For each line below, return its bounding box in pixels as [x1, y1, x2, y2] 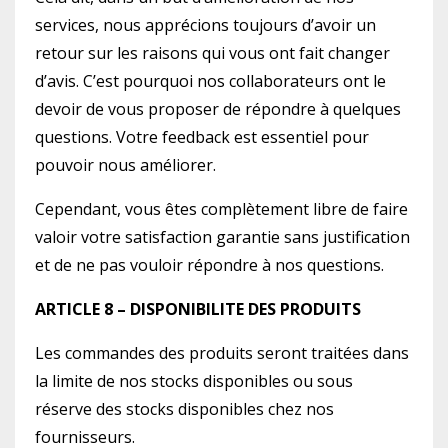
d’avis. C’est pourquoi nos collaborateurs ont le [35, 70, 386, 92]
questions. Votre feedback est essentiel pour [35, 126, 369, 148]
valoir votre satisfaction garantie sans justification [35, 226, 410, 248]
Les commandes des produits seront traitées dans [35, 342, 409, 364]
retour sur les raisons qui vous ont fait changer [35, 42, 390, 64]
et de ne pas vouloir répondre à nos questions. [35, 254, 384, 276]
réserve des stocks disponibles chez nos [35, 398, 334, 420]
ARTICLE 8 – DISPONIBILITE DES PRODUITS [35, 298, 365, 320]
